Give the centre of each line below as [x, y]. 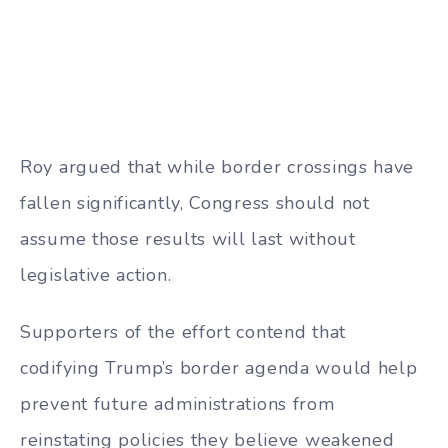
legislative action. [96, 275]
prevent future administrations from [177, 403]
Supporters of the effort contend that [183, 331]
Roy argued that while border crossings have [217, 167]
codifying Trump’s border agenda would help [219, 367]
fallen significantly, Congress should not [195, 203]
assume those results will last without [188, 239]
